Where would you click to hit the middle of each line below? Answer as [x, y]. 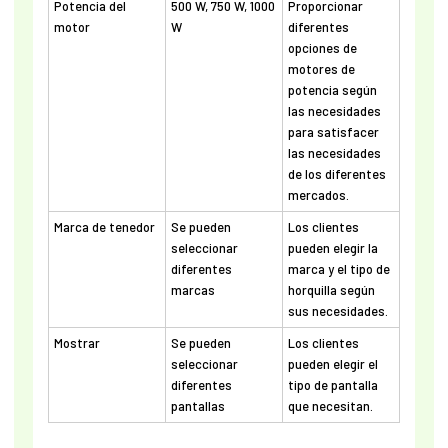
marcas [192, 289]
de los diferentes [336, 173]
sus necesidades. [337, 310]
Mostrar [76, 342]
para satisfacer [333, 131]
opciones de [322, 47]
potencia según [332, 89]
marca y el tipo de [338, 268]
